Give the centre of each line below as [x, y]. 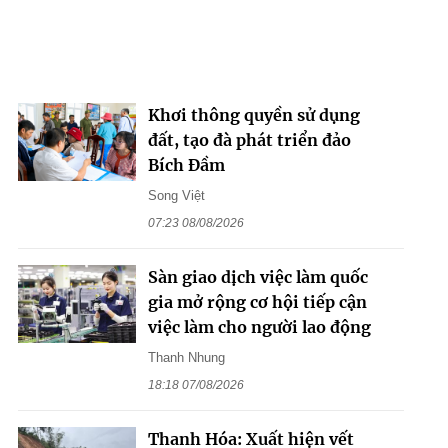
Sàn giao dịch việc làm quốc [257, 276]
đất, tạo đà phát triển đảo [249, 139]
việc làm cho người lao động [259, 326]
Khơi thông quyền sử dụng [253, 114]
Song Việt [176, 195]
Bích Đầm [186, 164]
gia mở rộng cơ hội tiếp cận [257, 301]
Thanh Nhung [186, 357]
